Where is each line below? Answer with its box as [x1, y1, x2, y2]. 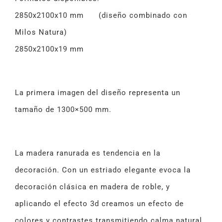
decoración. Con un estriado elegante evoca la [15, 166, 191, 175]
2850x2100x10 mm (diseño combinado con [15, 11, 187, 20]
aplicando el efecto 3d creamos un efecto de [15, 199, 184, 209]
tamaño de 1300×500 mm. [15, 105, 111, 114]
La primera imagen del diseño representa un [15, 88, 180, 98]
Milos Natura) [15, 28, 67, 37]
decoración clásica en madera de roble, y [15, 182, 170, 192]
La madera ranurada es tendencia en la [15, 149, 161, 158]
